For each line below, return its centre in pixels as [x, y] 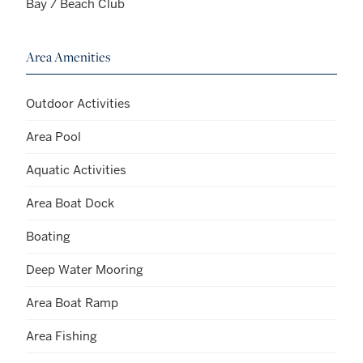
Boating [48, 236]
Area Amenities [68, 56]
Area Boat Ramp [72, 302]
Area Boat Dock [70, 203]
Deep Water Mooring [85, 269]
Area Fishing [62, 335]
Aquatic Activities [76, 169]
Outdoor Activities [78, 103]
